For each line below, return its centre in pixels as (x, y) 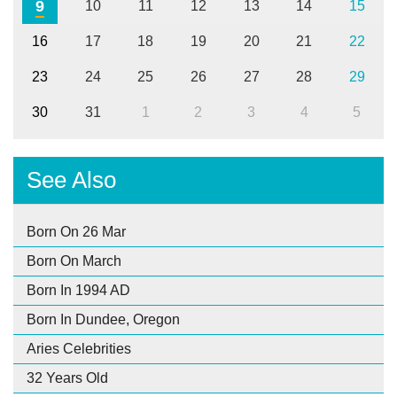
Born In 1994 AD (78, 290)
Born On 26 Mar (76, 231)
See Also (71, 179)
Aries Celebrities (79, 348)
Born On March (74, 261)
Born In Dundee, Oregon (103, 319)
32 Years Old (67, 378)
